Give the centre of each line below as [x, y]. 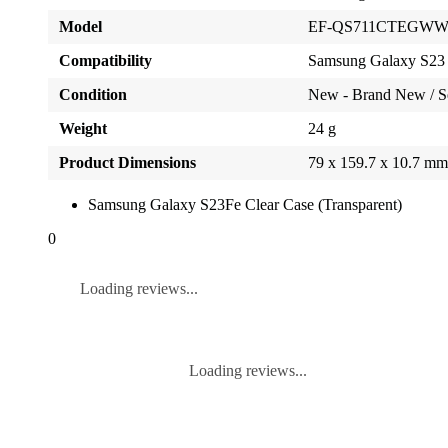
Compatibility [106, 61]
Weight [83, 129]
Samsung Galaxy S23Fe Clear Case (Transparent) [245, 205]
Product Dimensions [128, 163]
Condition [93, 95]
